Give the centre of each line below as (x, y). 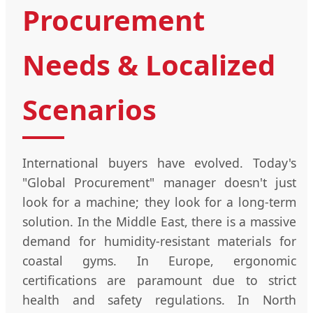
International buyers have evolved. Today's (159, 162)
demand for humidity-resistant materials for (159, 241)
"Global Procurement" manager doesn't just (159, 182)
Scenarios (89, 109)
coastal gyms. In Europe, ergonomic (159, 260)
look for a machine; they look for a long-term (159, 202)
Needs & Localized (149, 64)
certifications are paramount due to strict (159, 280)
